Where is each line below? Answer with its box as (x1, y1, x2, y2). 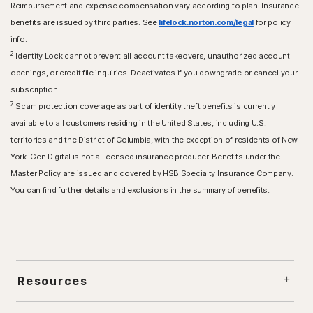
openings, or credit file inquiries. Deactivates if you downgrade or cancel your (10, 68, 298, 78)
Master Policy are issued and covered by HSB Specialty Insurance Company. (10, 168, 293, 179)
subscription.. (10, 85, 61, 95)
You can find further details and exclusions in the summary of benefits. (10, 185, 270, 196)
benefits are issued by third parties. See (10, 17, 159, 28)
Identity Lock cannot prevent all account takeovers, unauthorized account (13, 51, 290, 61)
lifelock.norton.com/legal (159, 17, 254, 28)
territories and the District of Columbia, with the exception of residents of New (10, 135, 298, 145)
